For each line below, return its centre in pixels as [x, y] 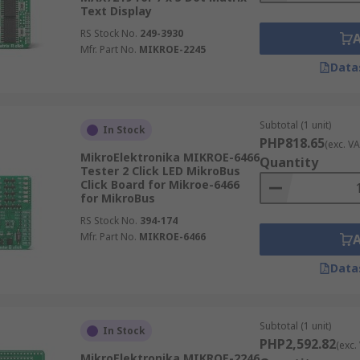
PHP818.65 [292, 143]
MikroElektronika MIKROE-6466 [170, 157]
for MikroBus [117, 198]
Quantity [288, 162]
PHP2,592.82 [297, 344]
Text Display [116, 11]
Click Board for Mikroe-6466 [160, 184]
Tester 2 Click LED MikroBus [160, 171]
